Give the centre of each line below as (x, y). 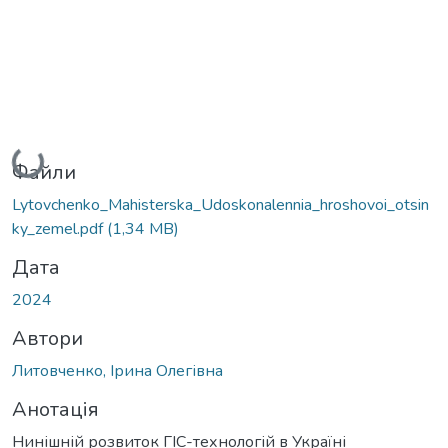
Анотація (55, 409)
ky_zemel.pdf (59, 228)
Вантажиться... (69, 161)
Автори (47, 338)
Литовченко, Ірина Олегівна (117, 370)
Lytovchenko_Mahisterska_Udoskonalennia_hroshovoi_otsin (220, 204)
